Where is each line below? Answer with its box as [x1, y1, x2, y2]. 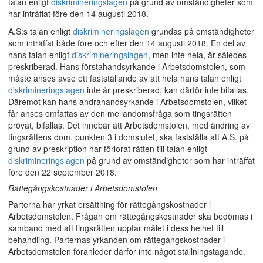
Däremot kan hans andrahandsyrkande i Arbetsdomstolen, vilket [8, 96, 247, 107]
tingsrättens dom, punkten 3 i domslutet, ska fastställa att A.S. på [8, 131, 249, 143]
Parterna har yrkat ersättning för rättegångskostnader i [8, 198, 211, 210]
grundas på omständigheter [149, 25, 254, 37]
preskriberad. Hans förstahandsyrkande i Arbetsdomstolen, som [8, 60, 245, 72]
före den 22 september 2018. [8, 166, 117, 178]
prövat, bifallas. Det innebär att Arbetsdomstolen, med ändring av [8, 119, 250, 131]
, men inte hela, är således [148, 49, 247, 60]
